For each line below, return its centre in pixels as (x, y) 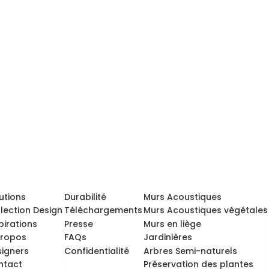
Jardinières (168, 237)
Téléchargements (104, 210)
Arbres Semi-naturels (190, 251)
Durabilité (86, 197)
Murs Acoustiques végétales (205, 210)
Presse (79, 224)
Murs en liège (172, 224)
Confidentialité (97, 251)
